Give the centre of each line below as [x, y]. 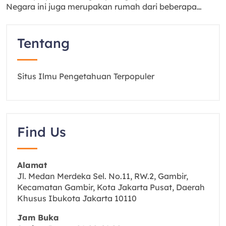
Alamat [32, 165]
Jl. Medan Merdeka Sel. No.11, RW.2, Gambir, [103, 176]
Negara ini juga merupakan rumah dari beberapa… [104, 6]
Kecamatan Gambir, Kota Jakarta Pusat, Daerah [111, 187]
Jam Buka [38, 217]
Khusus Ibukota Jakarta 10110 [77, 198]
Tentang [43, 43]
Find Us [42, 132]
